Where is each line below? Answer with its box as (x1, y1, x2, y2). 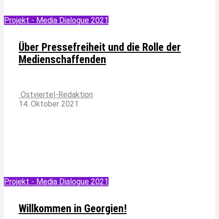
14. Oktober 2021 (19, 99, 79, 109)
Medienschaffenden (19, 53, 106, 66)
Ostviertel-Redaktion (19, 90, 93, 100)
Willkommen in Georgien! (19, 202, 127, 215)
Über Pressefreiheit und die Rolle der (19, 41, 181, 54)
